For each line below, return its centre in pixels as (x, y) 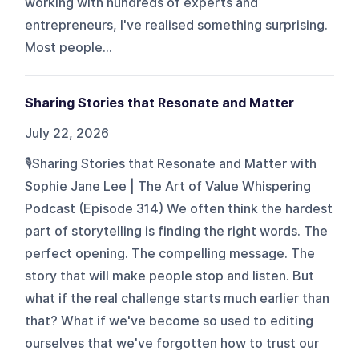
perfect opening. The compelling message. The (170, 253)
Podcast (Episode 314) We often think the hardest (179, 208)
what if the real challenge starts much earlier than (177, 298)
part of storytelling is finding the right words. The (177, 231)
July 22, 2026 (67, 133)
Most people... (69, 47)
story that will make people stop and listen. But (170, 276)
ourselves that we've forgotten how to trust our (172, 343)
